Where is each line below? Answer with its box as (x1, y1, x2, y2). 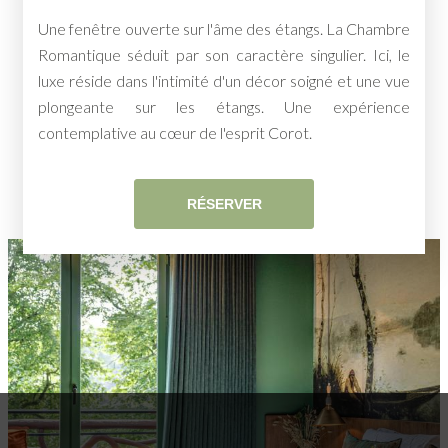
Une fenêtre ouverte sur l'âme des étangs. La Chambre (38, 18, 410, 38)
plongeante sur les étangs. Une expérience (38, 96, 410, 116)
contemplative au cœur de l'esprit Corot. (38, 122, 312, 142)
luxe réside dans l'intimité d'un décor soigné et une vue (38, 70, 410, 90)
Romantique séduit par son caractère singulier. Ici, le (38, 44, 410, 64)
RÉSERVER (186, 195, 262, 212)
